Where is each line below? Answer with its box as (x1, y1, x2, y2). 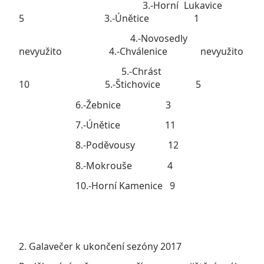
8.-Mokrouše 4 (19, 159, 173, 172)
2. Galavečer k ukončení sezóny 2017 (19, 239, 181, 253)
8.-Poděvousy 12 (19, 138, 179, 152)
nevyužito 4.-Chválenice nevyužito (19, 45, 243, 58)
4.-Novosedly (19, 32, 245, 45)
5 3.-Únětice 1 (19, 11, 199, 25)
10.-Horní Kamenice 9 (19, 179, 175, 193)
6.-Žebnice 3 (19, 98, 171, 111)
